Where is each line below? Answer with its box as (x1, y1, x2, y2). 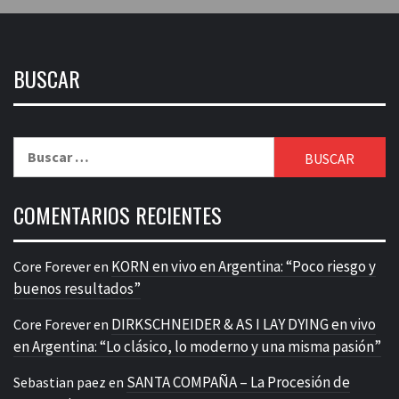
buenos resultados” (13, 279, 141, 299)
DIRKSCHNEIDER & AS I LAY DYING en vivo (111, 314, 376, 335)
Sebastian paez (13, 373, 106, 392)
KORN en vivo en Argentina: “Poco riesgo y (111, 256, 376, 277)
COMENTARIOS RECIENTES (13, 199, 222, 232)
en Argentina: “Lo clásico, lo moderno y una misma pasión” (13, 337, 381, 357)
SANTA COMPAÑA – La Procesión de (126, 372, 350, 393)
